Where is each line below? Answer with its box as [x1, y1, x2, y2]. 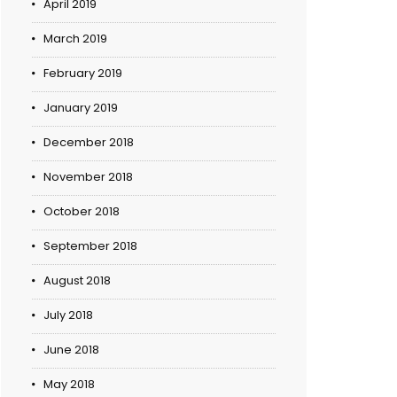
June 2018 [43, 341, 99, 359]
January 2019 [43, 99, 118, 117]
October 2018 [43, 203, 120, 221]
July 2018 [43, 307, 93, 324]
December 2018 [43, 134, 134, 152]
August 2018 [43, 272, 111, 290]
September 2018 [43, 237, 137, 255]
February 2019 [43, 65, 122, 82]
